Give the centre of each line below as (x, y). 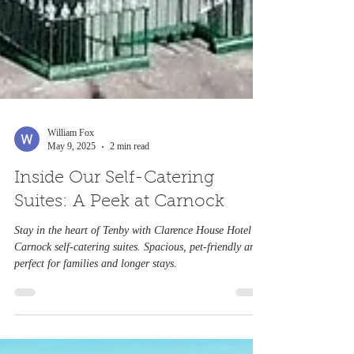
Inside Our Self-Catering (114, 254)
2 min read (130, 222)
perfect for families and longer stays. (96, 339)
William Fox (71, 209)
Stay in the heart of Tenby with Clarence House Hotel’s (136, 306)
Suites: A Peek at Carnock (119, 278)
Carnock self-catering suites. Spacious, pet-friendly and (137, 323)
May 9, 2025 (72, 222)
